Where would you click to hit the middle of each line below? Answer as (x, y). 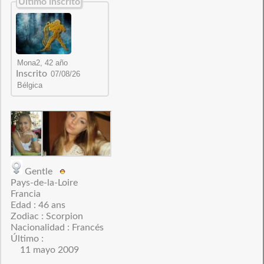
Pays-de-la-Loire (44, 183)
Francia (25, 194)
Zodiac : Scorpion (47, 216)
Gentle (41, 171)
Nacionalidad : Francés (57, 227)
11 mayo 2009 (44, 250)
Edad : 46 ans (38, 205)
